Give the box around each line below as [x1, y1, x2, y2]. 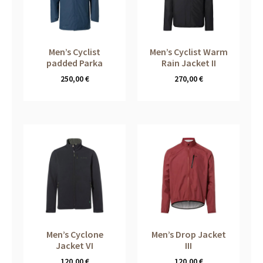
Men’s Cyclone [46, 228, 103, 241]
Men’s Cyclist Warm [149, 46, 228, 58]
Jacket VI [56, 240, 93, 252]
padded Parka [46, 57, 103, 69]
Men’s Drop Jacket [151, 228, 226, 241]
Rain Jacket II [161, 57, 216, 69]
